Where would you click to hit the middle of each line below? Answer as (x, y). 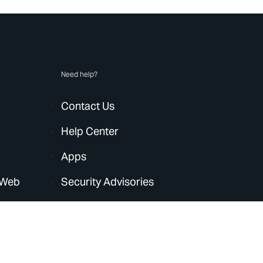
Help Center (90, 131)
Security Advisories (108, 182)
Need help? (80, 74)
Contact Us (88, 106)
